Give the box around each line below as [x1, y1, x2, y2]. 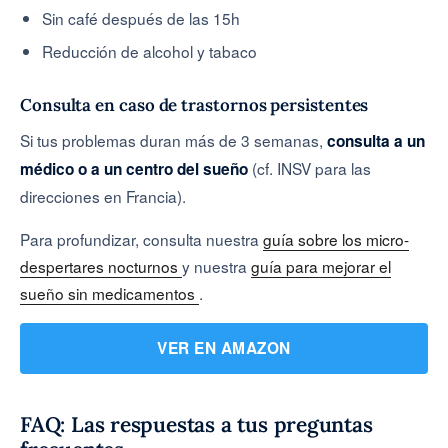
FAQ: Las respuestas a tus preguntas [20, 411, 373, 439]
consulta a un [327, 129, 425, 152]
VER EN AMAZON [157, 336, 291, 359]
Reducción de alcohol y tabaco [42, 39, 258, 62]
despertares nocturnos [20, 254, 182, 277]
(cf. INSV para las [248, 156, 371, 179]
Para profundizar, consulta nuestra [20, 227, 263, 250]
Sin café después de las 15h [42, 7, 241, 30]
